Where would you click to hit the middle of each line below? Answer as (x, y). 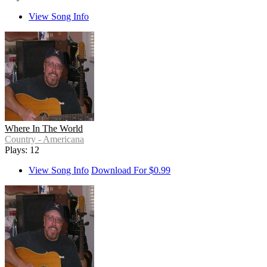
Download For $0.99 (131, 170)
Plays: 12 (22, 150)
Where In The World (44, 129)
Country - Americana (44, 139)
